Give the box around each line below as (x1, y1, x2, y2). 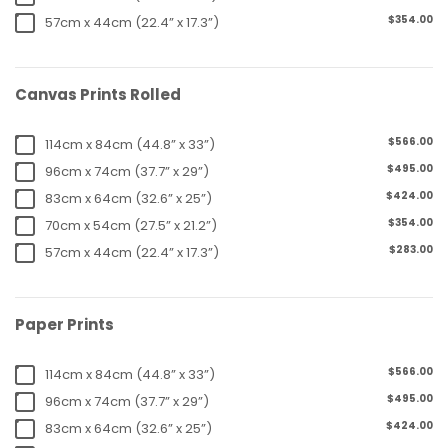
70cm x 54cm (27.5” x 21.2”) (45, 215, 217, 235)
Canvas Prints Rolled (15, 83, 181, 105)
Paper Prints (15, 313, 114, 335)
